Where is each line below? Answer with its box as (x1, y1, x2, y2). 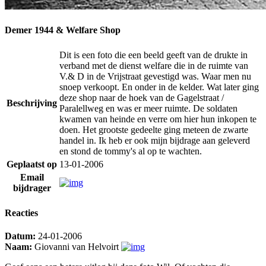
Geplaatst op (7, 159, 57, 169)
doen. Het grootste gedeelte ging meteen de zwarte (59, 124, 248, 135)
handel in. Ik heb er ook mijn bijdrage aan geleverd (59, 135, 250, 145)
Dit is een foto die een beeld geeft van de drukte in (59, 49, 248, 60)
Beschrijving (7, 97, 57, 108)
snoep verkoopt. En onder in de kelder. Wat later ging (59, 81, 259, 92)
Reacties (5, 208, 38, 218)
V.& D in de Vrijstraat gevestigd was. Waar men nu (59, 71, 251, 81)
